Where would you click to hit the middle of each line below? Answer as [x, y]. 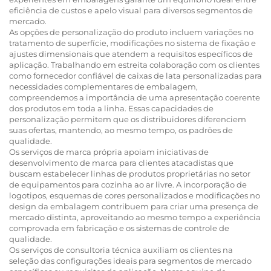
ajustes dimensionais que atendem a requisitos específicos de [131, 54]
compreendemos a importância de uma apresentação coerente [135, 97]
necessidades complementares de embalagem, [103, 86]
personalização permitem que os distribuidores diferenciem [128, 119]
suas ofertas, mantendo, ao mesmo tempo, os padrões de [121, 130]
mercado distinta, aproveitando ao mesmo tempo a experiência [135, 217]
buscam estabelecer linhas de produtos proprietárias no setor [130, 173]
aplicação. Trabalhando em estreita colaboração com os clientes [134, 64]
